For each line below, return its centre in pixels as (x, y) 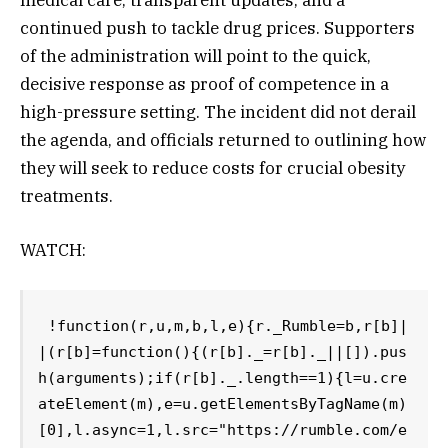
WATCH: (53, 250)
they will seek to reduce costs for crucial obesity (212, 167)
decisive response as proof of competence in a (204, 83)
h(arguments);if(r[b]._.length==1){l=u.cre (223, 378)
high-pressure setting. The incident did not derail (218, 111)
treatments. (66, 195)
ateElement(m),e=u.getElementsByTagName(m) (223, 404)
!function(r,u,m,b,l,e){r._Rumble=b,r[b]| (228, 326)
